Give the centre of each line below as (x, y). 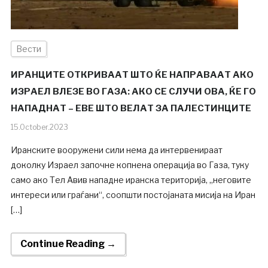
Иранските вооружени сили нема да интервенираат (116, 150)
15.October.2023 (39, 127)
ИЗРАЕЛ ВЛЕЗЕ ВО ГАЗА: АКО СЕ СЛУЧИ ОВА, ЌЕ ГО (133, 92)
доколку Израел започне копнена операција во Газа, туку (130, 165)
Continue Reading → (68, 244)
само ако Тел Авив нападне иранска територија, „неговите (131, 180)
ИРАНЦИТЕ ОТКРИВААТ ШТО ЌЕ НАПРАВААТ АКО (132, 75)
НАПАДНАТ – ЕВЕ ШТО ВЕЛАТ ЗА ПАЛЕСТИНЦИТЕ (131, 109)
